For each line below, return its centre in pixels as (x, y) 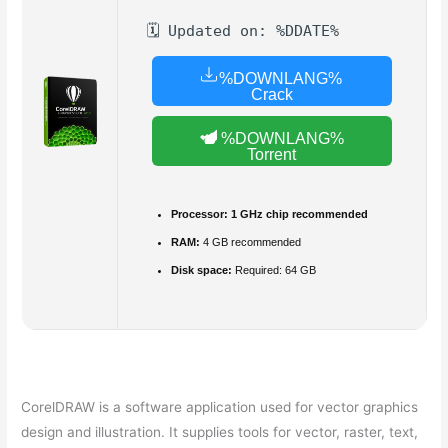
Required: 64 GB (273, 269)
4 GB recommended (250, 241)
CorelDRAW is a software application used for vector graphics (220, 407)
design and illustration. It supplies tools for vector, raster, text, (220, 432)
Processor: (199, 213)
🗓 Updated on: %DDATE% (242, 30)
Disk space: (201, 269)
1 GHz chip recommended (297, 213)
